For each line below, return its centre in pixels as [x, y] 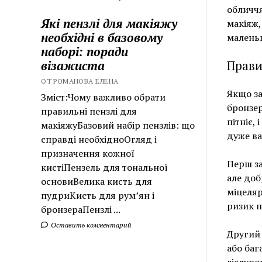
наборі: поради [85, 51]
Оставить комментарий [91, 225]
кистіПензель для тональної [105, 167]
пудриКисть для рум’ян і [98, 195]
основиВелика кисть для [97, 181]
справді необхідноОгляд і [99, 139]
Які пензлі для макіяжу [109, 23]
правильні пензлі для [89, 111]
